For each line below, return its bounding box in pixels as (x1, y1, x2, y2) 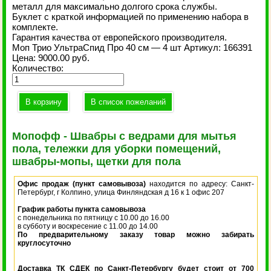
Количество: (12, 63, 64, 73)
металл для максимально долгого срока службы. (12, 1, 218, 11)
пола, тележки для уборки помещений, (12, 143, 221, 155)
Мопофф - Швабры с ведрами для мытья (12, 130, 237, 142)
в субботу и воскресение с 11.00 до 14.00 (18, 222, 158, 230)
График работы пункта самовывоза (18, 205, 146, 214)
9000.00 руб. (38, 53, 90, 63)
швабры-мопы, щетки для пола (12, 155, 181, 168)
